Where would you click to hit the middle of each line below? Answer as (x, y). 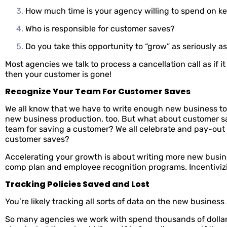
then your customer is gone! (59, 74)
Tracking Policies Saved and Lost (77, 184)
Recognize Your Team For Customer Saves (98, 91)
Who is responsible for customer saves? (101, 29)
